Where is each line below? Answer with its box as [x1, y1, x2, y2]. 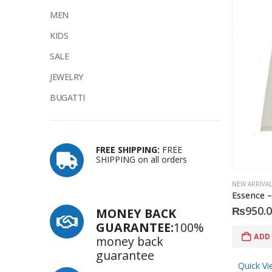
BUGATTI [50, 92, 86, 103]
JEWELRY [50, 71, 84, 83]
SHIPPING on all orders [96, 154, 187, 165]
